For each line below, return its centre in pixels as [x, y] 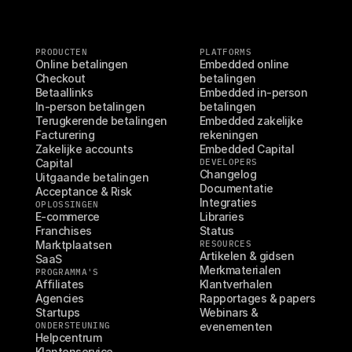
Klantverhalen [236, 284]
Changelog [228, 174]
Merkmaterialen [240, 270]
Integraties [228, 202]
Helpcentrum [69, 337]
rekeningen [229, 135]
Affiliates [60, 284]
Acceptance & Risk [84, 191]
